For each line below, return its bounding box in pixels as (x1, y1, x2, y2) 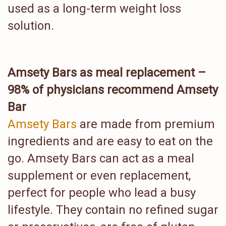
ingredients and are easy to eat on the (8, 134, 213, 148)
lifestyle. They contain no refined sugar (8, 203, 218, 217)
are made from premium (77, 117, 215, 131)
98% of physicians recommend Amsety (8, 83, 218, 97)
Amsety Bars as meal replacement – (8, 66, 206, 80)
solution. (8, 19, 54, 33)
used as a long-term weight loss (8, 2, 181, 16)
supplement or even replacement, (8, 168, 191, 183)
